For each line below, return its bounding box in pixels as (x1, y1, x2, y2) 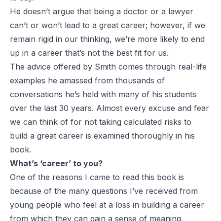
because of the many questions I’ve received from (10, 185, 198, 196)
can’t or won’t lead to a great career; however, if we (10, 20, 205, 30)
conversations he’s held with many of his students (10, 89, 196, 99)
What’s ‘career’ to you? (10, 158, 103, 168)
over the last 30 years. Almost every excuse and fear (10, 103, 209, 113)
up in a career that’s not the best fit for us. (10, 47, 169, 58)
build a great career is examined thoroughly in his (10, 130, 195, 141)
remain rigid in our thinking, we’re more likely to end (10, 34, 205, 44)
